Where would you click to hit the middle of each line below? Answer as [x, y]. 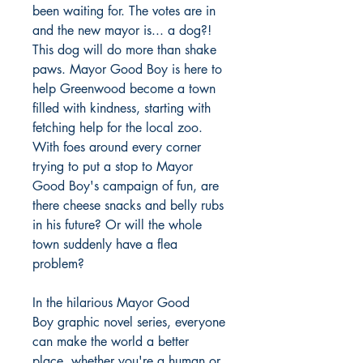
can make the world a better [111, 342]
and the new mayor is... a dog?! [122, 30]
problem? [58, 264]
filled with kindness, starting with [122, 108]
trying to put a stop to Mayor [113, 167]
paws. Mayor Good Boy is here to [127, 69]
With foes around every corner [117, 147]
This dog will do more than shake [124, 50]
